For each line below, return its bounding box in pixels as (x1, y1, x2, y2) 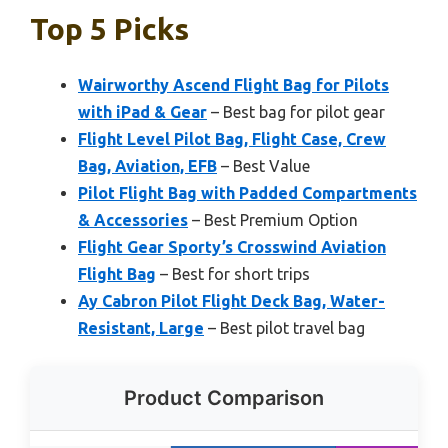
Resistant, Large (78, 318, 204, 337)
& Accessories (78, 210, 188, 229)
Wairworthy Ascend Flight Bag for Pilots (78, 75, 389, 94)
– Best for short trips (156, 264, 310, 283)
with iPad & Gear (78, 102, 207, 121)
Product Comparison (124, 385, 324, 410)
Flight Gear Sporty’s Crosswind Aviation (78, 237, 386, 256)
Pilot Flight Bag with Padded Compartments (78, 183, 417, 202)
